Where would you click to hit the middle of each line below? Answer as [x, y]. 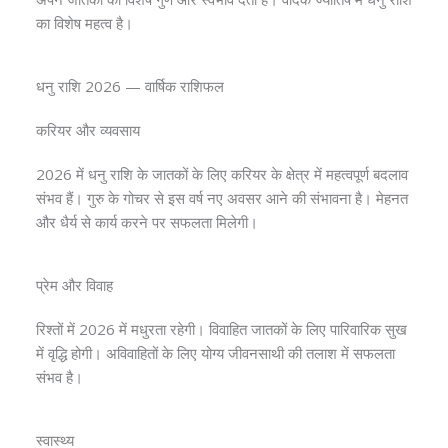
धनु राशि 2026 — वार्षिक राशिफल [130, 86]
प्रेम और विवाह [74, 285]
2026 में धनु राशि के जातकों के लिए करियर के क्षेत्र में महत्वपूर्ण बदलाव [222, 174]
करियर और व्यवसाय [88, 130]
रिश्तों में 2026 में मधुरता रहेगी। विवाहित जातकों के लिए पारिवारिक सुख [221, 329]
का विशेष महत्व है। [84, 23]
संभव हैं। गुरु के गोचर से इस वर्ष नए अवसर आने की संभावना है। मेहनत [222, 198]
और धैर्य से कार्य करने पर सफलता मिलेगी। [147, 222]
